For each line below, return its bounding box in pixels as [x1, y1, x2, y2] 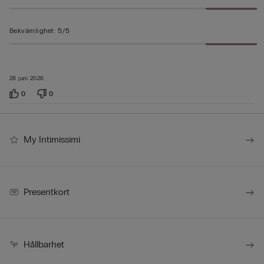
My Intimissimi [24, 134, 80, 145]
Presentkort [24, 186, 70, 197]
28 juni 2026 [9, 75, 44, 82]
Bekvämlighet [9, 27, 54, 35]
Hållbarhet [24, 239, 64, 250]
